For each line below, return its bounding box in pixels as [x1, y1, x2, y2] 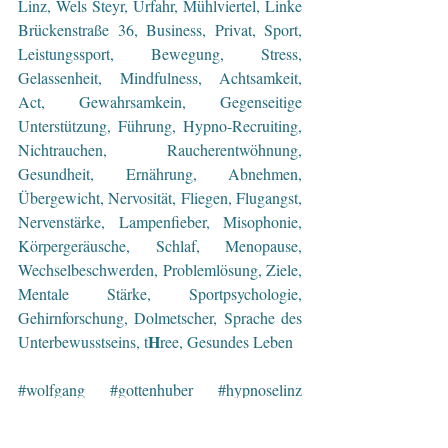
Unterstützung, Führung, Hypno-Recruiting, [18, 114, 302, 136]
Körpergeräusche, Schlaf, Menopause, [18, 234, 302, 256]
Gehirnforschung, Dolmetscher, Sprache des [18, 306, 302, 328]
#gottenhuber [110, 378, 193, 400]
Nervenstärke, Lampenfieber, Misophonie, [18, 210, 302, 232]
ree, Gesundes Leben [160, 330, 293, 352]
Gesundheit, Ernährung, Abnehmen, [18, 162, 302, 184]
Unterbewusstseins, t [18, 330, 148, 352]
